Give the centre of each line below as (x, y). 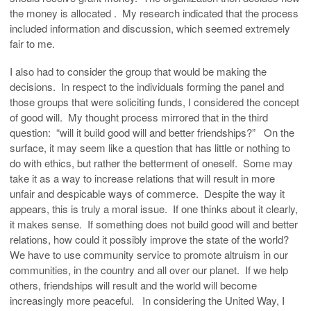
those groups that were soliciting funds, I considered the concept (154, 101)
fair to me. (32, 43)
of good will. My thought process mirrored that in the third (139, 117)
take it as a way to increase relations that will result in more (142, 178)
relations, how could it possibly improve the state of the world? (151, 239)
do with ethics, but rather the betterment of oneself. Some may (151, 162)
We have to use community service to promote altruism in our (149, 254)
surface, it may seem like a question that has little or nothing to (150, 147)
